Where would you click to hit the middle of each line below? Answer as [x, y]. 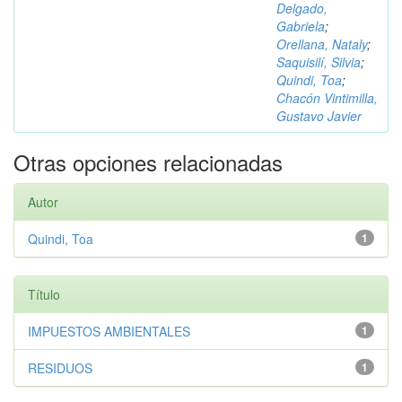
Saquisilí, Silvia [319, 62]
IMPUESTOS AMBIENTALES [109, 331]
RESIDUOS [60, 368]
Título [44, 294]
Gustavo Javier [319, 116]
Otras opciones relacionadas [148, 162]
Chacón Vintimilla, [327, 98]
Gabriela [301, 26]
